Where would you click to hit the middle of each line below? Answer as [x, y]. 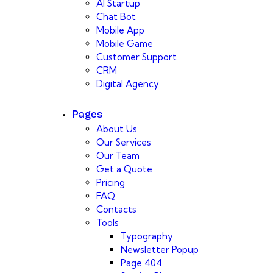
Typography [147, 236]
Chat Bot [116, 17]
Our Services [124, 142]
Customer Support [136, 57]
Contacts [116, 209]
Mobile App [120, 30]
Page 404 [141, 263]
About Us [117, 129]
